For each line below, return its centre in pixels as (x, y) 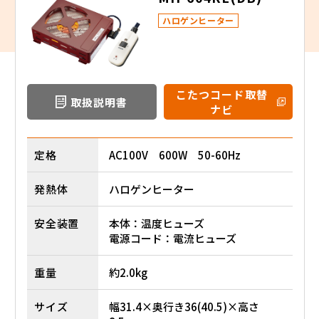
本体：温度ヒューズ (157, 224)
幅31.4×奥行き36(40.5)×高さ (184, 307)
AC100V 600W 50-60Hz (175, 155)
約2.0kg (128, 273)
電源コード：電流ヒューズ (173, 239)
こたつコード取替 (221, 95)
